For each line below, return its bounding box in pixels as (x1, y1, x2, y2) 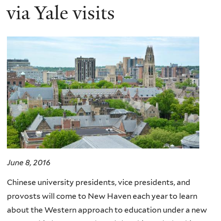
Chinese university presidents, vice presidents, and (7, 177, 190, 187)
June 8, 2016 (7, 158, 50, 168)
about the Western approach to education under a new (7, 205, 207, 215)
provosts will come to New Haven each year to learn (7, 191, 197, 201)
